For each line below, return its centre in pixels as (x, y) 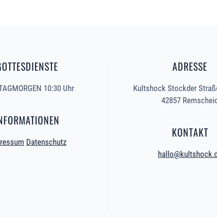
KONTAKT (190, 132)
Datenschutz (46, 142)
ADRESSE (190, 67)
